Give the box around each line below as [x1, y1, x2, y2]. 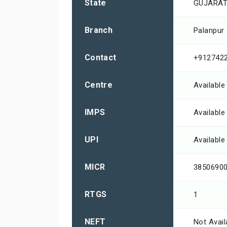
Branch [85, 25, 112, 35]
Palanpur [194, 26, 224, 35]
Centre [85, 80, 112, 90]
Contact [85, 53, 117, 63]
